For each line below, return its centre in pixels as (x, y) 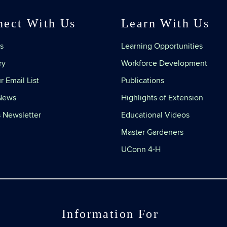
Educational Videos (155, 115)
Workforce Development (164, 63)
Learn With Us (165, 23)
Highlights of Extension (162, 98)
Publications (143, 81)
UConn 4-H (141, 149)
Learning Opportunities (162, 46)
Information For (110, 214)
